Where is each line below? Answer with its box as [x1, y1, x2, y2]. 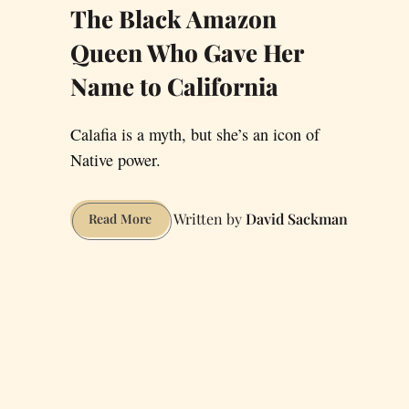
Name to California [70, 70, 278, 103]
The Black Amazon [70, 3, 277, 36]
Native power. [70, 149, 161, 172]
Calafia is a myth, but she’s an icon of [70, 123, 320, 146]
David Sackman [246, 208, 348, 228]
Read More [89, 210, 152, 228]
